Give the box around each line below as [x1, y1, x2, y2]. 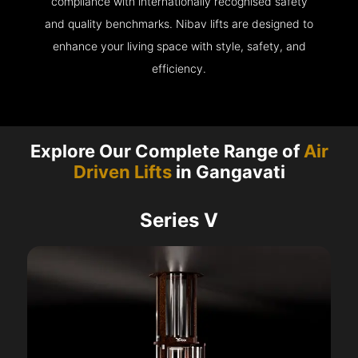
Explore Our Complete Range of [30, 141, 304, 162]
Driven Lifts [73, 161, 172, 183]
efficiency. [152, 62, 206, 76]
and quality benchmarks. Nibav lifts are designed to [45, 17, 313, 31]
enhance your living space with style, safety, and [52, 39, 306, 54]
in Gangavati [171, 161, 285, 183]
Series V [140, 209, 218, 233]
